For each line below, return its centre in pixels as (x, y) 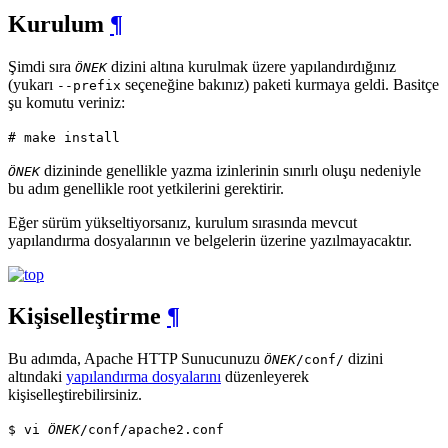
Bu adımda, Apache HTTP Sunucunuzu (136, 359)
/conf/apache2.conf (152, 430)
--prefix (89, 85)
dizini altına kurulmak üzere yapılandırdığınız (251, 66)
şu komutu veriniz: (66, 102)
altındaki (37, 377)
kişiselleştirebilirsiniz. (75, 395)
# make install (64, 137)
